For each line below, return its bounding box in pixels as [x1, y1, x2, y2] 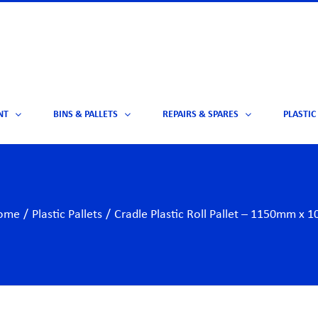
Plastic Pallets [32, 207, 102, 221]
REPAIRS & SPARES [162, 109, 238, 121]
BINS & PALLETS [53, 109, 118, 121]
